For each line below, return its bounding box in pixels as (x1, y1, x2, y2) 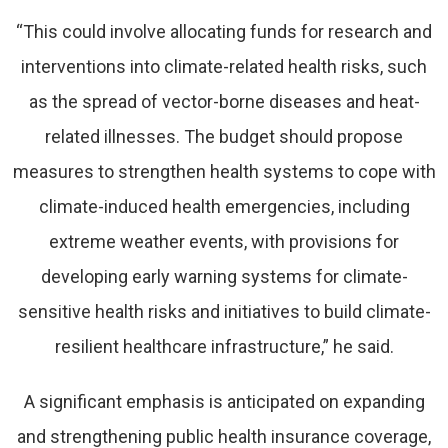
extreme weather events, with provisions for (49, 231, 399, 253)
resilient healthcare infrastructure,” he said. (54, 336, 394, 358)
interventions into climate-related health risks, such (21, 56, 427, 78)
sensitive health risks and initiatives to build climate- (17, 301, 431, 323)
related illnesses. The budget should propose (45, 126, 403, 148)
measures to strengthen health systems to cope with (12, 161, 436, 183)
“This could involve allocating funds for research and (16, 21, 432, 43)
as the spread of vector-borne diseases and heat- (28, 91, 420, 113)
